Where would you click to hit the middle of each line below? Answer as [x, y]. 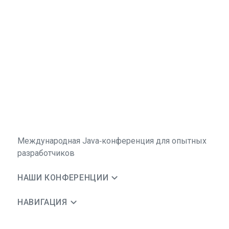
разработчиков [46, 153]
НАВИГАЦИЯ [42, 202]
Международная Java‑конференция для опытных [112, 141]
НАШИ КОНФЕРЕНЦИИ [63, 178]
